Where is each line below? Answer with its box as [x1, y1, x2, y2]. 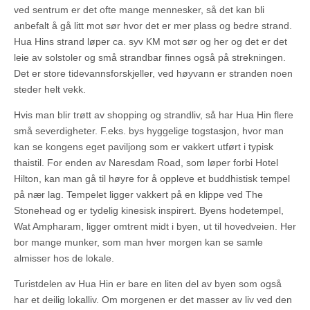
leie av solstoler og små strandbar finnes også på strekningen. [14, 52, 286, 64]
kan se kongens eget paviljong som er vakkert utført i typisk [14, 141, 273, 153]
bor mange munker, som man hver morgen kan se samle [14, 237, 263, 248]
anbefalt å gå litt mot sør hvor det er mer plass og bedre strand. [14, 20, 292, 32]
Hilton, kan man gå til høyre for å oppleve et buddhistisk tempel [14, 173, 290, 185]
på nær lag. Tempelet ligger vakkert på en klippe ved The [14, 189, 263, 201]
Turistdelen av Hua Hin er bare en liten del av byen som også [14, 278, 282, 290]
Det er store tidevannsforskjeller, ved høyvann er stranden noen [14, 68, 293, 80]
